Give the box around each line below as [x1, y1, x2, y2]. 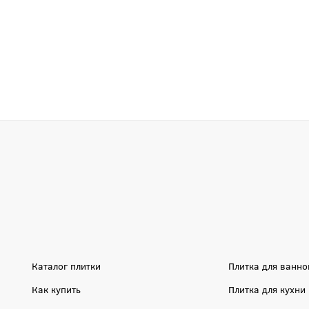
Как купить [32, 282, 81, 296]
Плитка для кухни [228, 282, 306, 296]
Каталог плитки [32, 259, 101, 272]
